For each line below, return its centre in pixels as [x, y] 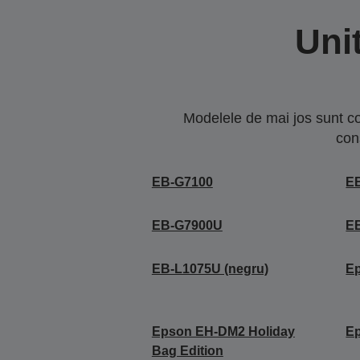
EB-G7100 [182, 182]
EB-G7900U [187, 225]
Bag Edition [187, 350]
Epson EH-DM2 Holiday [223, 331]
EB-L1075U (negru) [210, 268]
